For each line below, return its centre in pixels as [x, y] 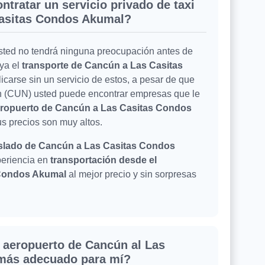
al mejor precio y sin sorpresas [131, 174]
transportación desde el [104, 160]
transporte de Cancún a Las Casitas [102, 66]
